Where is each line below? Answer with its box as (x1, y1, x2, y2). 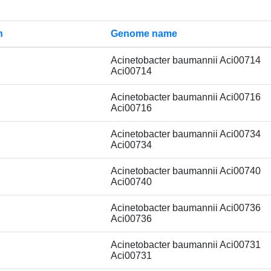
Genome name (111, 28, 177, 39)
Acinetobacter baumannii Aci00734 (111, 129, 261, 139)
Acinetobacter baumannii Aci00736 (111, 203, 261, 213)
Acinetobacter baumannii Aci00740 (111, 166, 261, 176)
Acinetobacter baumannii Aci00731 (111, 240, 261, 250)
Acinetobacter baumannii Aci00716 (111, 92, 261, 102)
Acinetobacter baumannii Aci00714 (111, 55, 261, 65)
